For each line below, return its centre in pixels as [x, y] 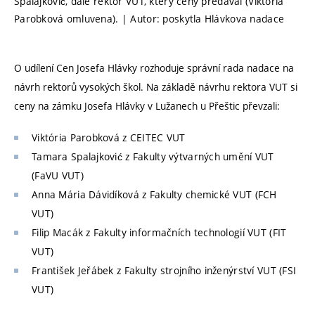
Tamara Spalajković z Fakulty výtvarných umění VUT [153, 156]
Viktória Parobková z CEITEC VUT [109, 137]
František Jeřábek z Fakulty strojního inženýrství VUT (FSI [164, 270]
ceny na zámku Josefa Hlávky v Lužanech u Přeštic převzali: [147, 106]
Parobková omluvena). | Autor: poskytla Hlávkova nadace [149, 18]
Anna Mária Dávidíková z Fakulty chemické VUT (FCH [154, 194]
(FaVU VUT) [58, 175]
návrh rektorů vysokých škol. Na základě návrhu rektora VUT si [156, 87]
